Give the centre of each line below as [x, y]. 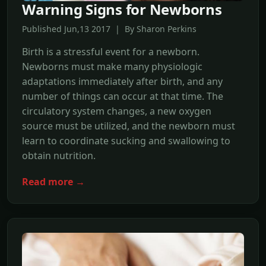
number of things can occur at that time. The [123, 96]
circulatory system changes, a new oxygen [117, 111]
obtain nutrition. [59, 156]
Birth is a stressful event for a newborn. [111, 52]
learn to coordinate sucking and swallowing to [126, 141]
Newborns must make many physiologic [112, 67]
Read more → [53, 182]
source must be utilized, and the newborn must [129, 126]
